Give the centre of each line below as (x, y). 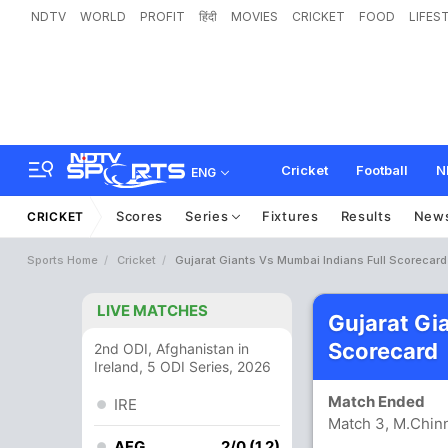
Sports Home (62, 260)
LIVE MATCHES (152, 310)
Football (382, 170)
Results (366, 216)
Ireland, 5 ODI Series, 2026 (182, 366)
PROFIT (162, 16)
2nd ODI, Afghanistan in (171, 348)
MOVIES (254, 16)
